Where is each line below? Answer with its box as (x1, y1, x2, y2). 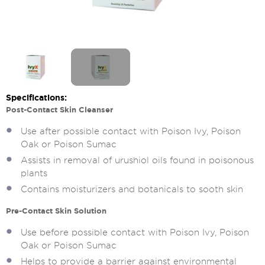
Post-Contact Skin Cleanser (6, 105, 113, 115)
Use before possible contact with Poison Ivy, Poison (21, 228, 249, 238)
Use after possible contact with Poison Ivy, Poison (21, 127, 241, 137)
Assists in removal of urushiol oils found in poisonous (21, 156, 254, 166)
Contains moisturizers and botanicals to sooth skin (21, 185, 246, 195)
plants (21, 169, 47, 179)
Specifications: (6, 93, 67, 103)
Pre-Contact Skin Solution (6, 206, 106, 216)
